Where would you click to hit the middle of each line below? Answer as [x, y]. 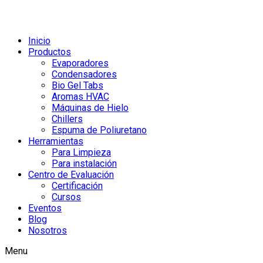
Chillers [67, 119]
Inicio [39, 41]
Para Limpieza [81, 152]
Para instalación [84, 163]
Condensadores [84, 74]
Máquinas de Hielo [90, 107]
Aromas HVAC [80, 96]
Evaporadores [80, 63]
